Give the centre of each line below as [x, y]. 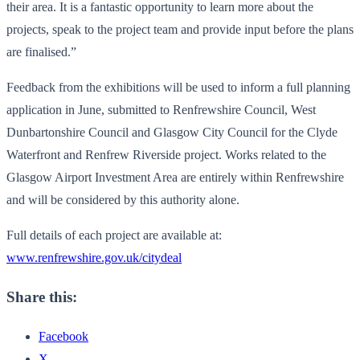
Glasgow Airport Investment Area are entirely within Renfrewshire [175, 177]
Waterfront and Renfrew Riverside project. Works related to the [166, 154]
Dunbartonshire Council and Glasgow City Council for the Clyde [172, 132]
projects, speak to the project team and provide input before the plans [180, 29]
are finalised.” [41, 51]
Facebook [63, 337]
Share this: [42, 297]
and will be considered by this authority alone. [123, 199]
